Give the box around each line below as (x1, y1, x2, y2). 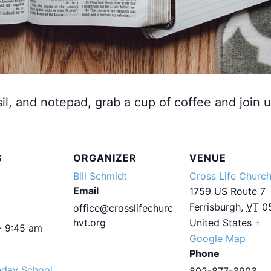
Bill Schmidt (73, 169, 127, 182)
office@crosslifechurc (73, 201, 173, 214)
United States (189, 216, 252, 229)
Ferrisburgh (189, 200, 241, 213)
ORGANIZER (73, 151, 137, 164)
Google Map (189, 232, 246, 244)
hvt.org (73, 216, 106, 229)
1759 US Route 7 (189, 184, 266, 197)
